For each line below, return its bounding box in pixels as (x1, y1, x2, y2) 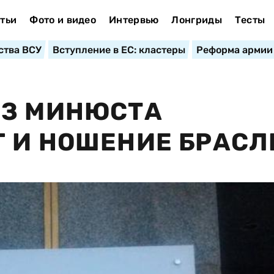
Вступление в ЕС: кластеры (52, 44, 185, 56)
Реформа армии (196, 44, 273, 56)
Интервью (108, 14, 159, 26)
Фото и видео (29, 14, 97, 26)
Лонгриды (171, 14, 222, 26)
